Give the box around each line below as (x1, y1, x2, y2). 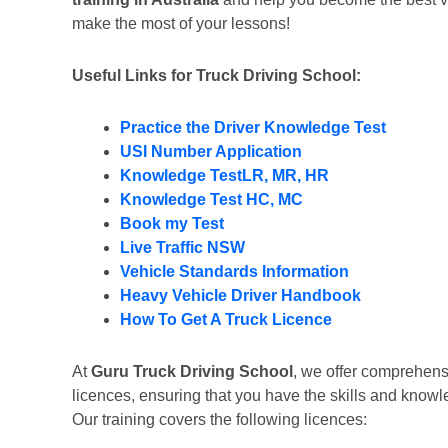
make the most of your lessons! (72, 15, 290, 32)
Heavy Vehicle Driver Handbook (120, 287, 361, 304)
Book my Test (120, 215, 224, 232)
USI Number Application (120, 143, 302, 160)
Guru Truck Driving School (91, 363, 293, 380)
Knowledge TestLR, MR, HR (120, 167, 329, 184)
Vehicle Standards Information (120, 263, 349, 280)
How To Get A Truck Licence (120, 311, 332, 328)
